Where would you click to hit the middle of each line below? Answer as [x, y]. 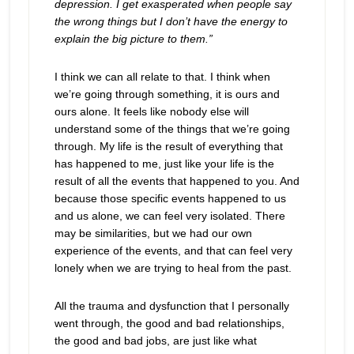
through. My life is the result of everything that [168, 146]
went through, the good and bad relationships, [169, 323]
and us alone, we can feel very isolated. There [169, 216]
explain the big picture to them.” [133, 39]
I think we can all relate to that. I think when [162, 77]
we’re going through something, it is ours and [167, 94]
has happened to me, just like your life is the [164, 164]
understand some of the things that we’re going [172, 129]
